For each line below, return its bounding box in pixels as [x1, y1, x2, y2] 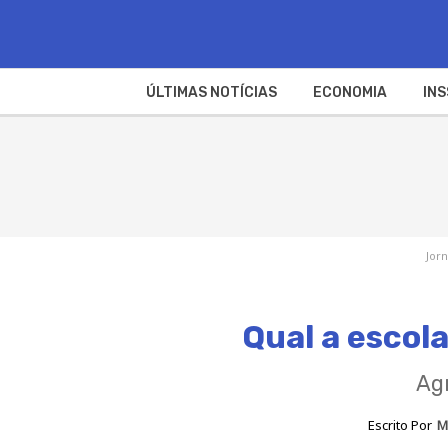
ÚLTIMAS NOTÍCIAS [145, 83, 277, 101]
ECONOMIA [312, 83, 387, 101]
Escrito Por [368, 416, 436, 435]
